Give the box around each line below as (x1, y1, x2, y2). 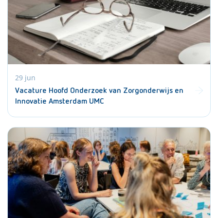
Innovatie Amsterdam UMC (15, 98, 104, 106)
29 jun (15, 73, 36, 82)
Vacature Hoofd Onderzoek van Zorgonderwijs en (15, 87, 183, 95)
